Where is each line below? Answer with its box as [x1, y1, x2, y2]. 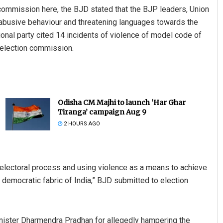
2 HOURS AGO [62, 120, 100, 127]
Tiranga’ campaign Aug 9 [57, 108, 146, 117]
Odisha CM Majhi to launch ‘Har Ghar [57, 98, 186, 108]
